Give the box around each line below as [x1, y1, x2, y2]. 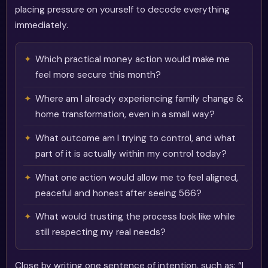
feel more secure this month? [35, 69, 162, 81]
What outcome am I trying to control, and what [35, 132, 236, 144]
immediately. [15, 19, 69, 32]
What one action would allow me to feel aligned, [35, 171, 239, 184]
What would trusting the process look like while [35, 211, 236, 223]
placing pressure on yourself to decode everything [15, 4, 230, 16]
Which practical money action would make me [35, 53, 230, 66]
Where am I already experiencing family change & [35, 93, 244, 105]
